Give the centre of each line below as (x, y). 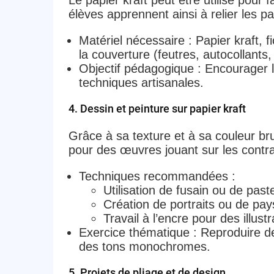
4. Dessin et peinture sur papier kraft (157, 109)
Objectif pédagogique (136, 69)
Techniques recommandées (153, 176)
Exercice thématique (134, 233)
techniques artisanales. (141, 83)
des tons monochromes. (144, 247)
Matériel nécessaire (131, 41)
